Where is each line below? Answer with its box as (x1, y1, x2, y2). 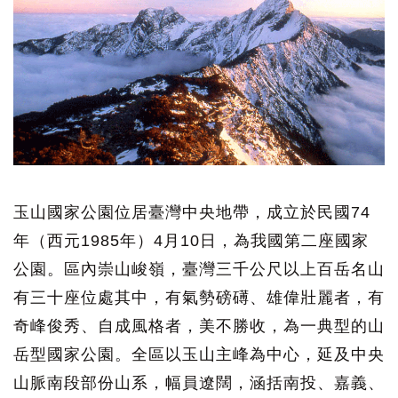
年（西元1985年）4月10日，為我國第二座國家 (13, 232, 369, 251)
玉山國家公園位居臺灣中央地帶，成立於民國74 (13, 203, 370, 222)
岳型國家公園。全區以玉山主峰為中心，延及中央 (13, 346, 385, 364)
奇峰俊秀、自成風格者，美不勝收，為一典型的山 (13, 317, 385, 336)
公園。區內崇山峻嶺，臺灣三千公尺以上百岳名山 (13, 260, 385, 279)
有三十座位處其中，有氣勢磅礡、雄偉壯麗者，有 (13, 289, 385, 307)
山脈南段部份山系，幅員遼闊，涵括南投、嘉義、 (13, 374, 385, 393)
